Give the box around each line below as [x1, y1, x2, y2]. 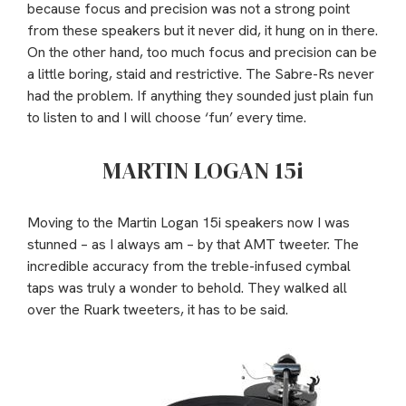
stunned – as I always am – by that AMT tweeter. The [27, 234, 359, 254]
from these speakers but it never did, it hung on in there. [27, 20, 378, 40]
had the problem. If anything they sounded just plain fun [27, 85, 373, 105]
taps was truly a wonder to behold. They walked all [27, 277, 347, 297]
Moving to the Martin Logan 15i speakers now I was [27, 212, 350, 232]
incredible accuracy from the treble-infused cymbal [27, 256, 351, 275]
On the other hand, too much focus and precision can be [27, 42, 377, 62]
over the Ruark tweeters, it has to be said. [27, 299, 288, 319]
